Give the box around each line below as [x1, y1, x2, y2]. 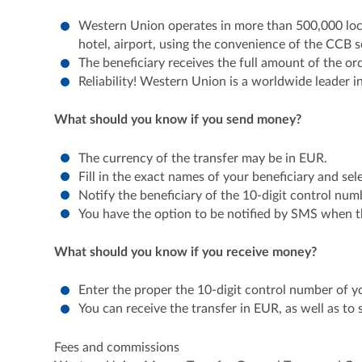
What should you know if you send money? [54, 113, 302, 127]
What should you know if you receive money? [54, 246, 318, 259]
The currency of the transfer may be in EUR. [78, 151, 328, 165]
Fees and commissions [54, 340, 180, 354]
